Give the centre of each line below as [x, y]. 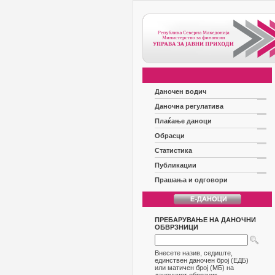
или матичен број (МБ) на [194, 268]
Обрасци [170, 136]
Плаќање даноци [183, 121]
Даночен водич [180, 91]
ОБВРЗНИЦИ [176, 227]
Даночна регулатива [189, 106]
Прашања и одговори [191, 180]
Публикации [176, 165]
